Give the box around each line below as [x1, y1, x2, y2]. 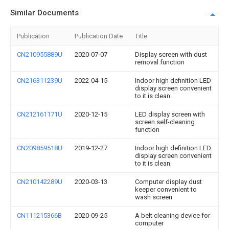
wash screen [135, 193, 172, 201]
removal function [135, 58, 185, 66]
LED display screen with [135, 110, 205, 118]
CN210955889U [17, 51, 62, 58]
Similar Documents [10, 8, 79, 17]
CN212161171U [17, 110, 62, 118]
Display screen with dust [135, 51, 207, 58]
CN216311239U [17, 77, 62, 84]
